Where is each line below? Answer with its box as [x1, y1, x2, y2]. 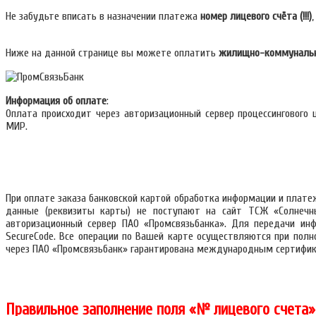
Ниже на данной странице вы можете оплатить [6, 47, 219, 59]
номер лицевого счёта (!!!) [200, 10, 312, 23]
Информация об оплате [6, 95, 107, 107]
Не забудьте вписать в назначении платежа [6, 10, 200, 23]
